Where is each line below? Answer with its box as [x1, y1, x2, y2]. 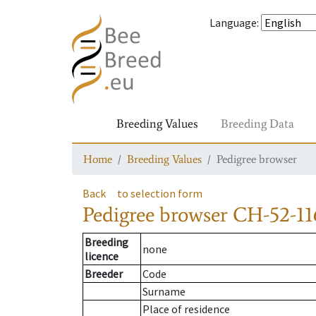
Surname [142, 284, 186, 299]
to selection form [117, 186, 202, 200]
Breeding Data [221, 116, 294, 131]
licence [85, 249, 119, 264]
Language [209, 16, 257, 30]
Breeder [85, 267, 123, 281]
